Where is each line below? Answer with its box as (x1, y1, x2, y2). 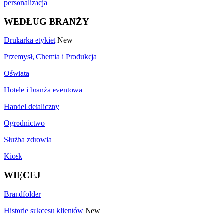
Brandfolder (4, 189, 41, 198)
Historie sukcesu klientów (4, 206, 83, 215)
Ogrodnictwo (4, 119, 45, 127)
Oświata (4, 69, 29, 78)
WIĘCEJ (4, 170, 41, 181)
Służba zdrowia (4, 135, 52, 144)
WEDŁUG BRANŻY (4, 16, 89, 27)
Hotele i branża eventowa (4, 86, 82, 94)
